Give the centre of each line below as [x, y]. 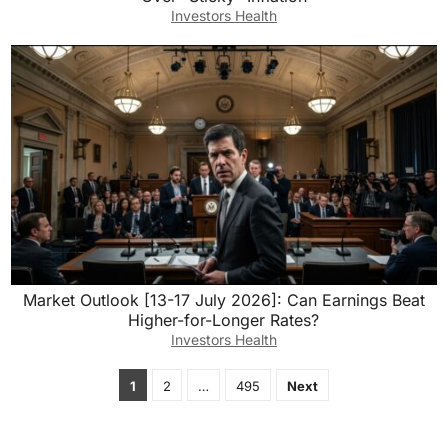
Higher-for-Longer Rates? [224, 320]
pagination [48, 408]
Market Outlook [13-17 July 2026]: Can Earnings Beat [223, 300]
